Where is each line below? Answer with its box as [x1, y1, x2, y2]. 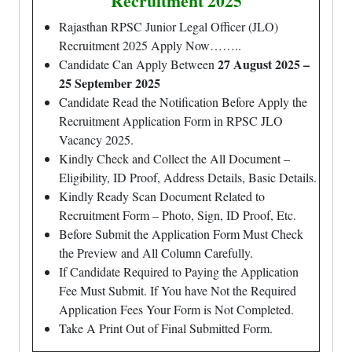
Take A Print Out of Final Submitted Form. [59, 320, 273, 336]
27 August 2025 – [218, 55, 310, 73]
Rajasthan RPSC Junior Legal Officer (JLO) [59, 18, 278, 35]
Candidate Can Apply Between [59, 56, 218, 72]
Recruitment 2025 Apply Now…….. [59, 37, 241, 53]
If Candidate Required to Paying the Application [59, 263, 299, 280]
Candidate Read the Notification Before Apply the [59, 93, 307, 110]
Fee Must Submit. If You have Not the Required [59, 282, 296, 299]
